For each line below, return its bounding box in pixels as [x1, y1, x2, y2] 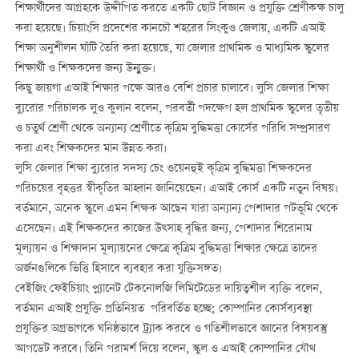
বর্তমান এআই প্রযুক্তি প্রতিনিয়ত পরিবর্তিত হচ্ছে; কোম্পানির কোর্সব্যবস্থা [14, 300, 312, 318]
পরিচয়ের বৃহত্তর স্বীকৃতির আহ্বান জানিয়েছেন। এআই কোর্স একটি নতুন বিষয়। [14, 179, 338, 198]
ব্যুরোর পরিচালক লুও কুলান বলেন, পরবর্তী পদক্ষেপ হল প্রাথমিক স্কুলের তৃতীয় [14, 99, 339, 118]
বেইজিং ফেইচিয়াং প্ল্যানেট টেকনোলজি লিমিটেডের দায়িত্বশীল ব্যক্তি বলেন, [14, 280, 322, 298]
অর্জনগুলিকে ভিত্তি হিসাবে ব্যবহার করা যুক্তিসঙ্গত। [14, 260, 222, 278]
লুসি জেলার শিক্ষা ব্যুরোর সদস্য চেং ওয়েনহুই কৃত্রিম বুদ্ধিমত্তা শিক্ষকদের [14, 159, 312, 178]
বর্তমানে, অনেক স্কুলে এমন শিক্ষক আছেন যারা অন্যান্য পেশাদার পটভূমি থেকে [14, 200, 338, 218]
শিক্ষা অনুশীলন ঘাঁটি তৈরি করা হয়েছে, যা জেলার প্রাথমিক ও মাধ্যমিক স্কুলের [14, 39, 329, 58]
